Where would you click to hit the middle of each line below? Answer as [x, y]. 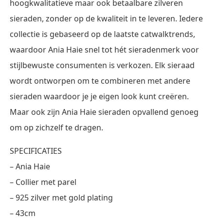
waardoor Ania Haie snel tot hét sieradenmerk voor [104, 49]
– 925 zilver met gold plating [61, 197]
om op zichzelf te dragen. [56, 127]
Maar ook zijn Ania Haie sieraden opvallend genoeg [104, 112]
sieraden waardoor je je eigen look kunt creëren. [99, 96]
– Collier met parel [43, 182]
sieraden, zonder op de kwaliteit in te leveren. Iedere [106, 18]
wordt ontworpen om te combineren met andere [100, 81]
